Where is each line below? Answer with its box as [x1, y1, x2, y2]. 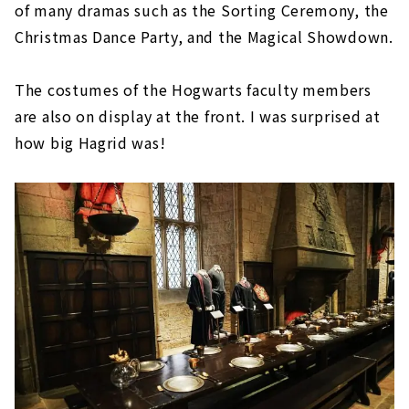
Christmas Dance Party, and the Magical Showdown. [15, 26, 393, 48]
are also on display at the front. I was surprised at [15, 105, 381, 128]
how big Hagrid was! [15, 131, 166, 154]
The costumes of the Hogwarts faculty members [15, 79, 372, 101]
